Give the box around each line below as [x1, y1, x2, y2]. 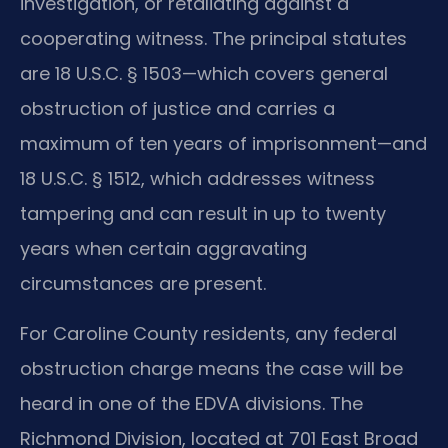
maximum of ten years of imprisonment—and [20, 131, 427, 157]
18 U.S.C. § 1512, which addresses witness [20, 166, 375, 192]
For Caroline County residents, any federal [20, 320, 397, 346]
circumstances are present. [20, 271, 266, 297]
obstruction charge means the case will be [20, 355, 403, 381]
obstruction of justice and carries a [20, 96, 335, 122]
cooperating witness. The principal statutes [20, 26, 407, 52]
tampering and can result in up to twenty [20, 201, 386, 227]
